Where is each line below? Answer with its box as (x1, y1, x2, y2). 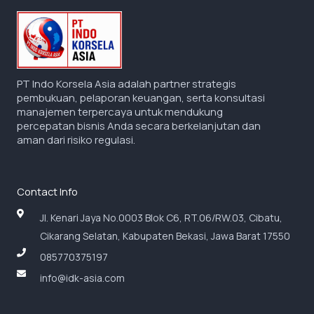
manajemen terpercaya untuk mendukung (17, 104, 223, 119)
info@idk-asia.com (40, 271, 125, 285)
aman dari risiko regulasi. (17, 132, 135, 147)
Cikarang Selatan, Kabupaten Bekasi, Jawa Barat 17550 (40, 228, 291, 243)
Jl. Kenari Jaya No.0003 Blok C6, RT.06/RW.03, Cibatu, (40, 210, 283, 224)
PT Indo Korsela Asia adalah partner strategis (17, 76, 236, 91)
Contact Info (17, 184, 78, 198)
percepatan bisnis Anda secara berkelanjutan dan (17, 118, 261, 133)
